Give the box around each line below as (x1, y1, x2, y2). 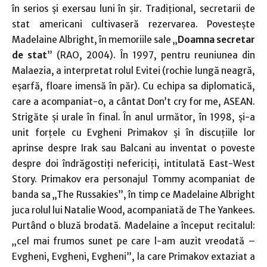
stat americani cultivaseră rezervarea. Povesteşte (12, 18, 255, 30)
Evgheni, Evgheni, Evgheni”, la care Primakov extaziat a (12, 250, 255, 262)
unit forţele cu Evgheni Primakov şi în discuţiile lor (12, 126, 255, 138)
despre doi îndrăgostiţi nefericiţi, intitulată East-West (12, 157, 255, 169)
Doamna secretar (178, 33, 255, 45)
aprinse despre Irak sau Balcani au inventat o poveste (12, 142, 255, 154)
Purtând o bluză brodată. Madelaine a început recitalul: (12, 219, 255, 231)
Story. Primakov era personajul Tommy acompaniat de (12, 173, 255, 185)
